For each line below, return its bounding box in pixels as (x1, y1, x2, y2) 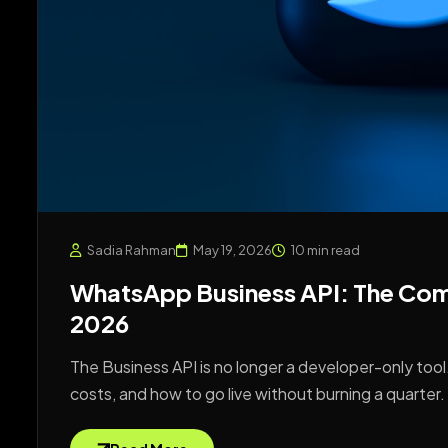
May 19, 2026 (193, 242, 272, 259)
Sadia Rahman (87, 242, 176, 259)
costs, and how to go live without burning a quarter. (70, 383, 445, 405)
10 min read (291, 242, 360, 259)
